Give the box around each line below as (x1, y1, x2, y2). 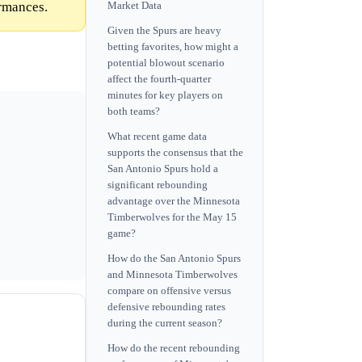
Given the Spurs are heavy (107, 24, 221, 36)
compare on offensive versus (107, 285, 231, 297)
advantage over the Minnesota (107, 195, 240, 207)
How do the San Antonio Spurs (107, 253, 241, 265)
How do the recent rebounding (107, 343, 240, 355)
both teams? (107, 105, 160, 117)
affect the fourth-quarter (107, 73, 211, 85)
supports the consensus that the (107, 146, 243, 158)
